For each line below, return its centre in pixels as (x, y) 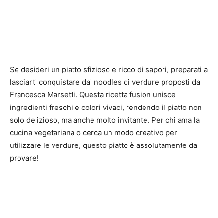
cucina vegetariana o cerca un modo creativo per (93, 133)
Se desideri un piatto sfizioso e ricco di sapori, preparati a (109, 70)
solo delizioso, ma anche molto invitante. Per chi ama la (105, 120)
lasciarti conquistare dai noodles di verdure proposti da (105, 82)
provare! (24, 158)
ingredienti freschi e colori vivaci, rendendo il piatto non (106, 108)
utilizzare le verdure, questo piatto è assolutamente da (103, 145)
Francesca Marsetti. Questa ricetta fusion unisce (93, 95)
